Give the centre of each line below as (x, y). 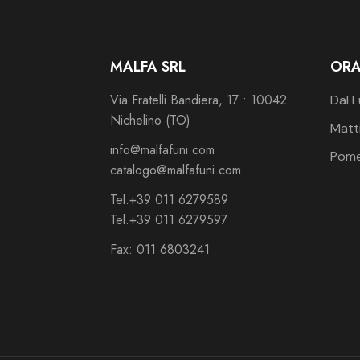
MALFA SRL (148, 66)
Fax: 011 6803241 (160, 249)
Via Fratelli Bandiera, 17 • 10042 (198, 100)
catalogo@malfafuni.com (176, 170)
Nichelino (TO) (150, 120)
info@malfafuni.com (162, 149)
